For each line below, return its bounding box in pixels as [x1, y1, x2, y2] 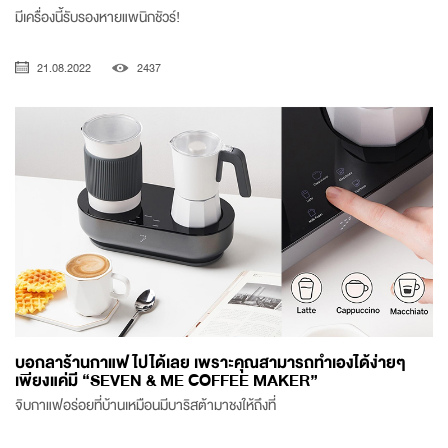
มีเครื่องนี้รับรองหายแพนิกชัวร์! [15, 5, 180, 30]
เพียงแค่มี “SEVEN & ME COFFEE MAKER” [15, 366, 318, 394]
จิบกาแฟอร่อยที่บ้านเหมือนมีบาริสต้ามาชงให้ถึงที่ [15, 392, 276, 417]
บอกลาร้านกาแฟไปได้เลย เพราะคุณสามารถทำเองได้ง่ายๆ [15, 348, 406, 376]
